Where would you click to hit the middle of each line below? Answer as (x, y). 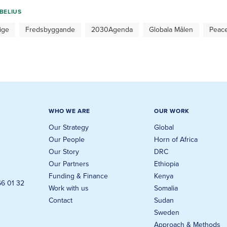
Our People (67, 140)
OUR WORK (172, 111)
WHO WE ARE (69, 111)
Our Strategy (69, 127)
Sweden (167, 213)
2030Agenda (112, 30)
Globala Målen (171, 30)
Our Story (64, 152)
